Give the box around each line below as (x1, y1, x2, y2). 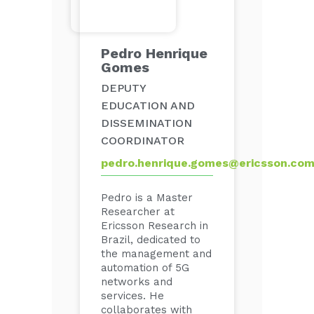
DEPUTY (101, 81, 146, 95)
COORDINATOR (101, 134, 184, 147)
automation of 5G (101, 261, 189, 274)
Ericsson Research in (101, 219, 208, 232)
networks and (101, 275, 172, 288)
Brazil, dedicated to (101, 233, 200, 246)
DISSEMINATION (101, 116, 192, 130)
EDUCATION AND (101, 99, 195, 112)
